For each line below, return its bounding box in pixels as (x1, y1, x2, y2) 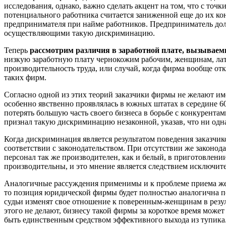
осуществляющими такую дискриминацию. (4, 28, 155, 37)
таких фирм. (4, 73, 46, 82)
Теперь (4, 45, 28, 54)
